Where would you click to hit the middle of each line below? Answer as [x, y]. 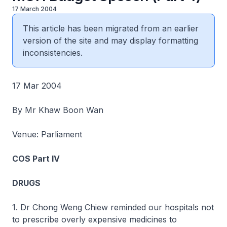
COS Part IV [36, 159]
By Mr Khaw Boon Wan [58, 110]
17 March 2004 [34, 9]
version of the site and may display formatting [110, 41]
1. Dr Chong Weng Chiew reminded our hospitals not [113, 207]
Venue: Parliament [47, 134]
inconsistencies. [53, 53]
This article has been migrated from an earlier [111, 28]
